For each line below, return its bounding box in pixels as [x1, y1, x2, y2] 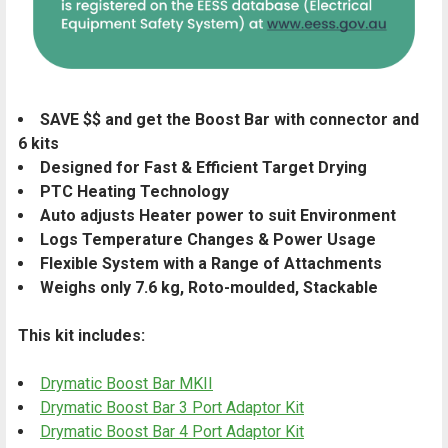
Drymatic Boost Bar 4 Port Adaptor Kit [40, 422, 304, 442]
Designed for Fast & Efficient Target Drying [40, 158, 367, 178]
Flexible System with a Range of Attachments [40, 254, 382, 274]
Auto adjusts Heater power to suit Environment [40, 206, 396, 226]
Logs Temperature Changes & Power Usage [40, 230, 376, 250]
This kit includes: [18, 326, 145, 346]
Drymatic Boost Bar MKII [40, 374, 213, 394]
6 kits [18, 134, 59, 154]
